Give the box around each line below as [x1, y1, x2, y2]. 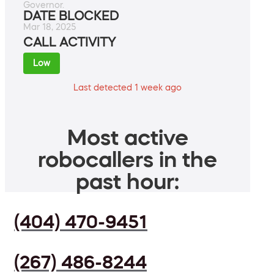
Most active [67, 126, 188, 149]
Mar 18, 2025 [23, 23, 76, 32]
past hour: [76, 170, 179, 193]
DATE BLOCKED [23, 10, 119, 23]
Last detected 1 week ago [73, 83, 182, 92]
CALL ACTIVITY [23, 36, 116, 49]
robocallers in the [38, 148, 217, 171]
